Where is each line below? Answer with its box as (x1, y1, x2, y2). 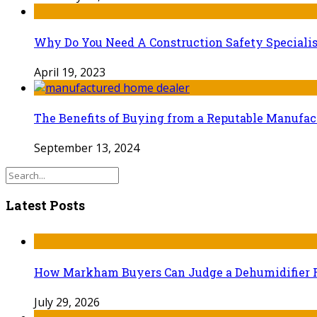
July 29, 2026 (34, 294, 100, 310)
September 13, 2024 (34, 140, 139, 156)
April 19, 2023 (34, 64, 105, 80)
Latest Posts (6, 197, 85, 214)
